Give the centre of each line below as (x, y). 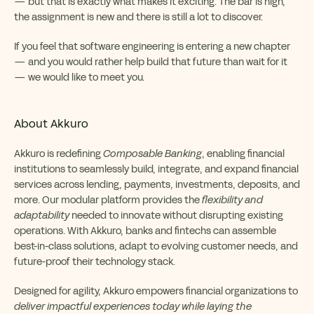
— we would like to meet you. (79, 77)
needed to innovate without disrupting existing (176, 215)
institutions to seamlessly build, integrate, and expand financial (156, 169)
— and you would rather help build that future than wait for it (151, 62)
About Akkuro (51, 123)
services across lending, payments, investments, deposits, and (157, 184)
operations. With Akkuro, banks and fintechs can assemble (145, 231)
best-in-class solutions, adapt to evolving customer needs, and (156, 246)
